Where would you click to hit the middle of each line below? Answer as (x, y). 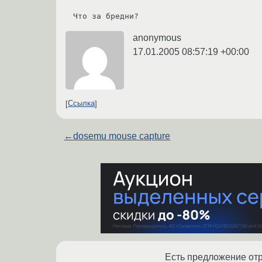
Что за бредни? (106, 16)
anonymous (157, 37)
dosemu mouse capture (122, 136)
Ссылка (81, 104)
